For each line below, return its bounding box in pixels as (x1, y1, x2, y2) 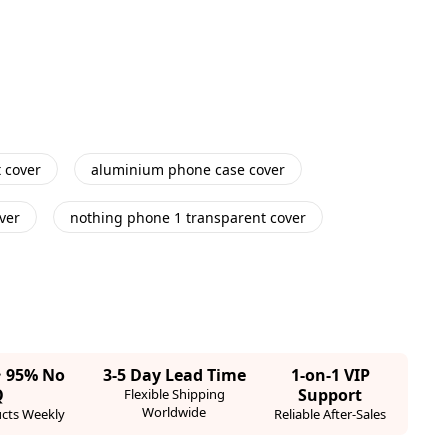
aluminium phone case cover (90, 159, 285, 179)
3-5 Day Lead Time (102, 364, 246, 386)
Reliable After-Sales (274, 405, 387, 423)
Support (298, 384, 363, 406)
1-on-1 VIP (290, 364, 370, 386)
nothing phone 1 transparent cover (70, 207, 306, 227)
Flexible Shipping (123, 385, 225, 403)
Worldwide (142, 403, 207, 421)
